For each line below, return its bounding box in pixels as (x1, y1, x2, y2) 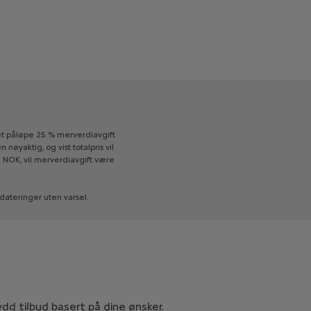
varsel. (63, 192, 89, 202)
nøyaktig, (8, 142, 44, 152)
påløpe (6, 129, 34, 140)
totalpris (72, 142, 103, 152)
